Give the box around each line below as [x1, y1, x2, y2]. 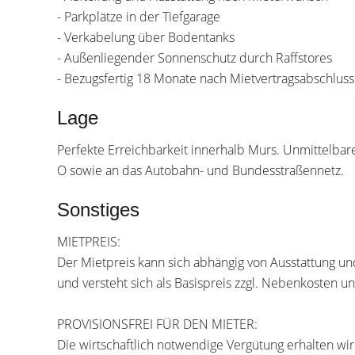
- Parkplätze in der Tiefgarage [57, 8, 220, 25]
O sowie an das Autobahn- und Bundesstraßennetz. [57, 162, 344, 179]
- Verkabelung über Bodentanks [57, 29, 235, 46]
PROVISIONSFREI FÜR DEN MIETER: [57, 315, 258, 333]
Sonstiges [57, 199, 139, 220]
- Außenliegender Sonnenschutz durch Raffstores [57, 49, 332, 67]
